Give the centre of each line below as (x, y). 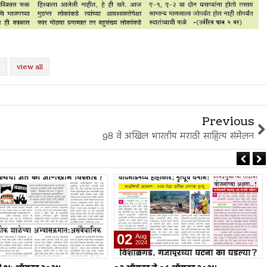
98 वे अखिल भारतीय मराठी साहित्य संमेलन (178, 136)
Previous (228, 122)
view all (30, 67)
